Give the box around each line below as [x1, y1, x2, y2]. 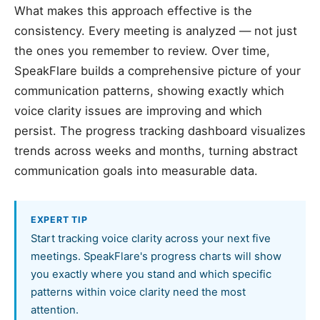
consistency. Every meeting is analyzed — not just [14, 24, 297, 38]
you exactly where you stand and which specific [31, 268, 271, 281]
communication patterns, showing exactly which [14, 84, 284, 98]
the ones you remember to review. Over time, [14, 44, 270, 58]
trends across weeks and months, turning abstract [14, 144, 298, 158]
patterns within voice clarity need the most [31, 286, 246, 299]
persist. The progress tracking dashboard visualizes [14, 124, 306, 138]
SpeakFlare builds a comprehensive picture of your [14, 64, 301, 78]
